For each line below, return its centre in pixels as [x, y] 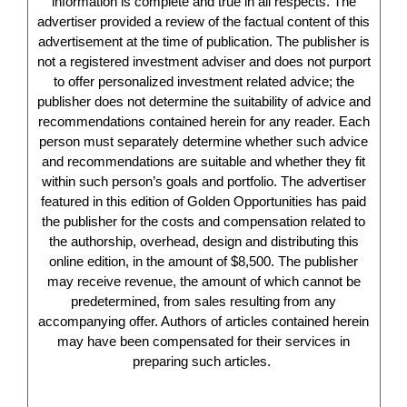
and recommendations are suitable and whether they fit [204, 161]
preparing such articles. [204, 361]
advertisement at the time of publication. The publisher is [203, 41]
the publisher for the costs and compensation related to [204, 221]
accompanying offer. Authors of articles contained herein [204, 321]
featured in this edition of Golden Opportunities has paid [204, 201]
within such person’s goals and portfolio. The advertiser [203, 181]
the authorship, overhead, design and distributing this [203, 241]
